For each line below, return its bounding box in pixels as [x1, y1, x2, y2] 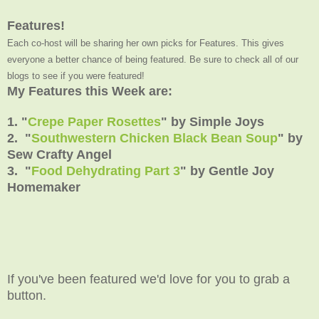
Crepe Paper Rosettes [28, 114, 161, 129]
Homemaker [7, 179, 80, 194]
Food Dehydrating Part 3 [31, 163, 180, 178]
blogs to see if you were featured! [7, 70, 145, 81]
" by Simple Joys [161, 114, 264, 129]
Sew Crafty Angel [7, 147, 112, 162]
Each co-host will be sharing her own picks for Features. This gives [7, 37, 284, 48]
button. [7, 288, 46, 303]
